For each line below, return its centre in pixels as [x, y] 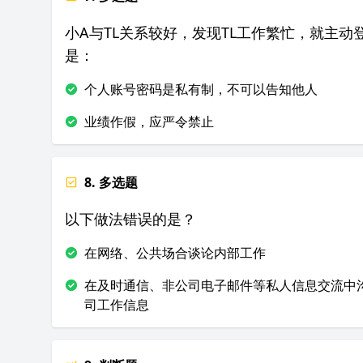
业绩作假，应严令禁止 [149, 122]
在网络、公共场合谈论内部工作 [175, 253]
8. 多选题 [111, 182]
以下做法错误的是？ [130, 219]
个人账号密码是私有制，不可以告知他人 [201, 89]
